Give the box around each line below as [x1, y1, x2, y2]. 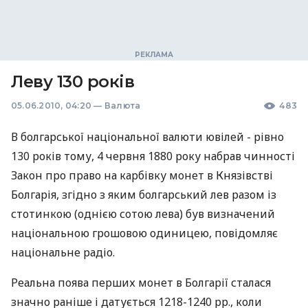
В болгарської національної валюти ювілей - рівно [11, 129, 284, 144]
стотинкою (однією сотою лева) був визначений [11, 206, 275, 221]
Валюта [104, 100, 141, 111]
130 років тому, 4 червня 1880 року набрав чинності [11, 148, 295, 164]
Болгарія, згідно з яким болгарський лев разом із [11, 187, 276, 202]
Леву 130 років [11, 71, 135, 91]
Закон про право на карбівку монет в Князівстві [11, 168, 273, 183]
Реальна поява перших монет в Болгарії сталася [11, 275, 271, 290]
